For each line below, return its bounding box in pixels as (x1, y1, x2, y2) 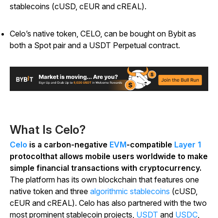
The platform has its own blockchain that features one (10, 175, 199, 185)
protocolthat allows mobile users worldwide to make (10, 151, 208, 162)
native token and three (10, 186, 90, 197)
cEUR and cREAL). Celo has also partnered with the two (10, 198, 207, 208)
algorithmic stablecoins (90, 186, 170, 197)
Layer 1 (174, 140, 201, 150)
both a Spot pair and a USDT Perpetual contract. (10, 40, 180, 50)
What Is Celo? (10, 123, 86, 137)
